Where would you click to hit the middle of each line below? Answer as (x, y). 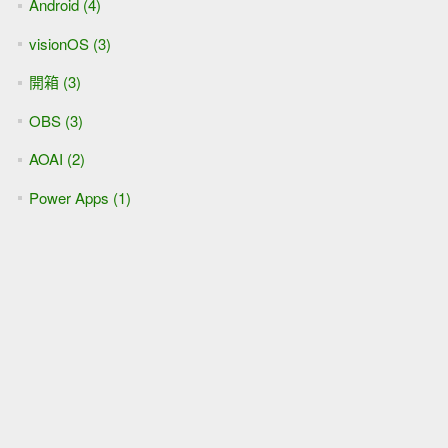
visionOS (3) (69, 43)
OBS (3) (55, 120)
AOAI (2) (56, 159)
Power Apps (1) (79, 197)
